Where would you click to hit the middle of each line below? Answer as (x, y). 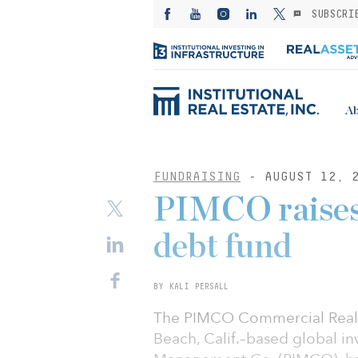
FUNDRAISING (197, 176)
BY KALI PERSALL (191, 286)
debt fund (223, 247)
